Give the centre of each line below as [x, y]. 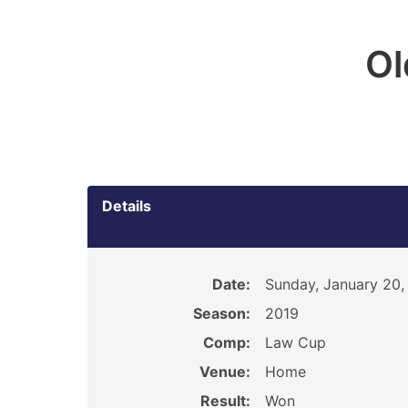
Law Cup [295, 342]
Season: [221, 313]
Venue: [224, 372]
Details [127, 206]
